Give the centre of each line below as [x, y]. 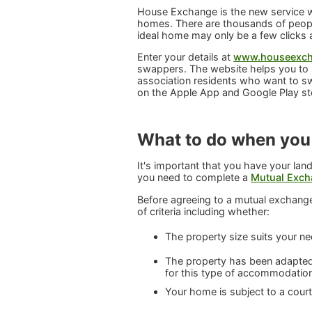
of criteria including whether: [203, 211]
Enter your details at [185, 57]
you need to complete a [194, 178]
